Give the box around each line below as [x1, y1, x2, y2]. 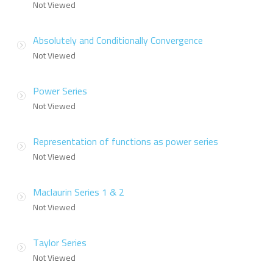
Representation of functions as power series [33, 132, 218, 151]
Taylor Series [33, 233, 87, 252]
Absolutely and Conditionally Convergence [33, 31, 203, 50]
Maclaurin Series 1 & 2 [33, 183, 124, 202]
